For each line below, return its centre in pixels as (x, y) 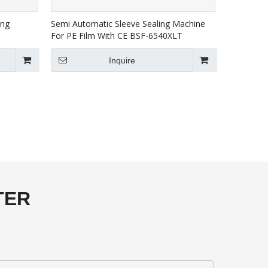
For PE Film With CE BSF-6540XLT (117, 36)
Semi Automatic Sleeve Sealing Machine (128, 24)
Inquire (122, 60)
